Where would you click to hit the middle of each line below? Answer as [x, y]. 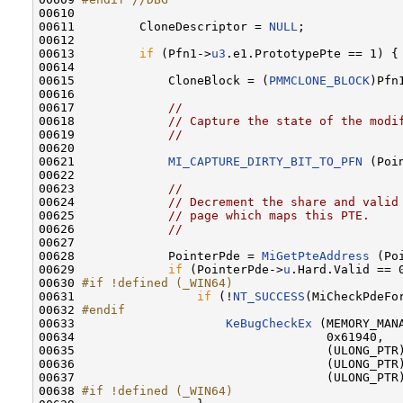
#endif [103, 309]
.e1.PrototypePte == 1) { [312, 53]
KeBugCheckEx [269, 323]
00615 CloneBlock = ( [154, 80]
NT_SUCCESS [269, 296]
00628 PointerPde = [150, 255]
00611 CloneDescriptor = [154, 26]
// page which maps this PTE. [269, 215]
